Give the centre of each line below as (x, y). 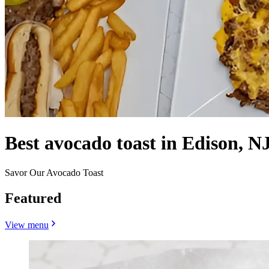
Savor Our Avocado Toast (54, 172)
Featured (33, 198)
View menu (27, 225)
